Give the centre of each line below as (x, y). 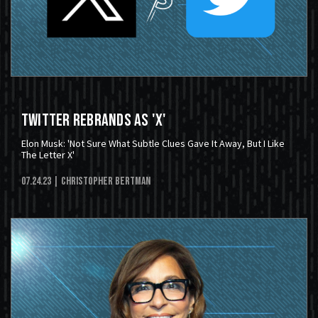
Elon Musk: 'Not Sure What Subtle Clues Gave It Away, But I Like (153, 144)
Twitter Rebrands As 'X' (94, 121)
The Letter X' (48, 155)
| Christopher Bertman (102, 182)
